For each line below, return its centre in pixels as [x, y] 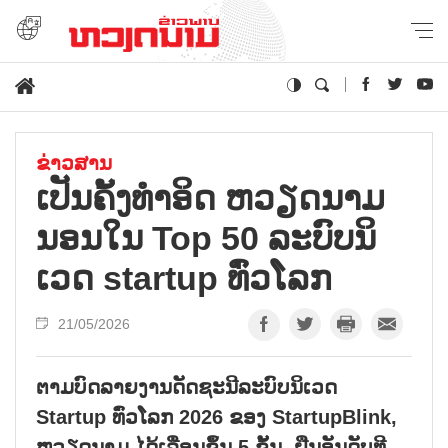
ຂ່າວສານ [74, 162]
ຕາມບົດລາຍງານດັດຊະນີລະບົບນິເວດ [186, 386]
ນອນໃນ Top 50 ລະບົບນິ [206, 237]
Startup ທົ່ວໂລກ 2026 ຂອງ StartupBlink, [216, 416]
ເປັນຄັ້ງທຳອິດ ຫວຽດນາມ [210, 197]
